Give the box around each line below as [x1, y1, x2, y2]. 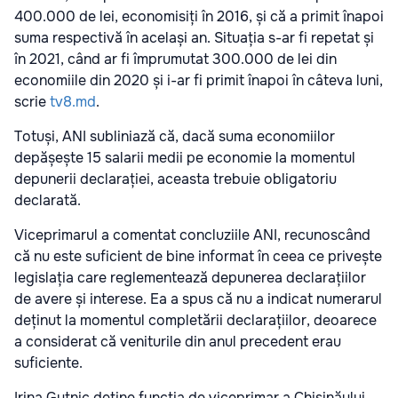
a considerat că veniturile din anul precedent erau [14, 331, 341, 351]
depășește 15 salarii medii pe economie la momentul [14, 147, 355, 167]
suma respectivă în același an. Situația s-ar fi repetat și [14, 28, 374, 47]
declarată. [14, 190, 81, 210]
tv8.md [50, 92, 96, 111]
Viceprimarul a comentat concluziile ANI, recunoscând [14, 225, 370, 244]
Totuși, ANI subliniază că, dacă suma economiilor [14, 126, 335, 146]
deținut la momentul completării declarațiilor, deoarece [14, 310, 377, 330]
